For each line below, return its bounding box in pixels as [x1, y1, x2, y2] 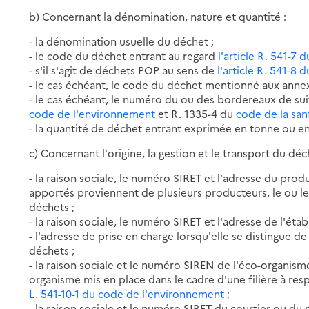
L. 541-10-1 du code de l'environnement [29, 286, 228, 301]
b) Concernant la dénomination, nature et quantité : [29, 8, 287, 23]
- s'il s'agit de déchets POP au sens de [29, 62, 218, 77]
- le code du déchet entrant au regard [29, 48, 219, 63]
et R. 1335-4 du [158, 106, 237, 121]
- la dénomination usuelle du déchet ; [29, 33, 215, 48]
